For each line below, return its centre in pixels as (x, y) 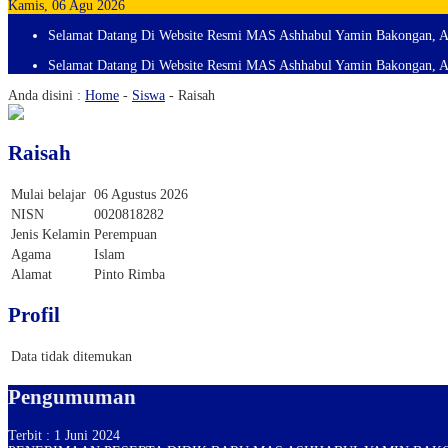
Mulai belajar (48, 194)
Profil (34, 315)
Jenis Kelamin (50, 234)
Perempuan (125, 234)
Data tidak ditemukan (71, 356)
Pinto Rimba (129, 274)
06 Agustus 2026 (141, 194)
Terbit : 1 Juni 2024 (64, 435)
